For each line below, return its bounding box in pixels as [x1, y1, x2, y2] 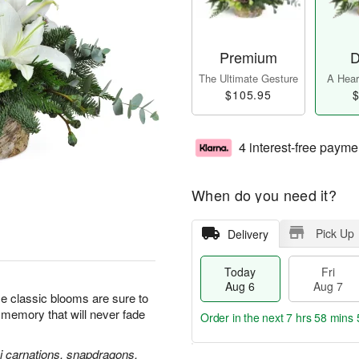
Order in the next [200, 309, 287, 326]
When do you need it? [192, 184, 337, 206]
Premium [220, 46, 277, 68]
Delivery [227, 226, 268, 243]
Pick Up [315, 225, 354, 242]
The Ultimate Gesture [199, 71, 298, 87]
